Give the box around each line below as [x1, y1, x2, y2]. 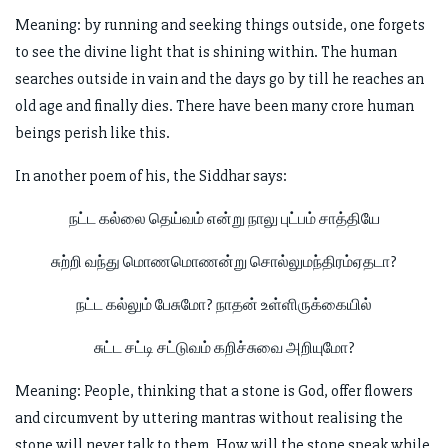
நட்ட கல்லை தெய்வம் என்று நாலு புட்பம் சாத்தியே [68, 208, 380, 229]
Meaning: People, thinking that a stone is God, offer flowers [15, 380, 413, 401]
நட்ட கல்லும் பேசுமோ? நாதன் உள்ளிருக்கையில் [76, 294, 372, 315]
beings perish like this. [15, 122, 170, 143]
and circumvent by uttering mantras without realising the [15, 407, 403, 428]
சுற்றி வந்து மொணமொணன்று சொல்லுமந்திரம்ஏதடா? [51, 251, 397, 272]
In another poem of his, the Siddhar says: [15, 165, 287, 186]
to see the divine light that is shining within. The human [15, 41, 397, 62]
